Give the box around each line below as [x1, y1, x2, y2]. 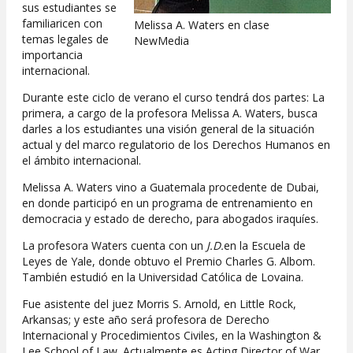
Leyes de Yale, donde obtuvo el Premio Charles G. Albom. [22, 254, 315, 269]
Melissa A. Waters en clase [134, 17, 276, 33]
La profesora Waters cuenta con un [22, 238, 206, 254]
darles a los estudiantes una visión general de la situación [22, 121, 314, 137]
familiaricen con [22, 16, 102, 32]
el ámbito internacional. [22, 153, 141, 169]
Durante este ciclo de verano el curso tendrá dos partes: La [22, 90, 325, 106]
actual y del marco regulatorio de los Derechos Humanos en [22, 137, 330, 153]
